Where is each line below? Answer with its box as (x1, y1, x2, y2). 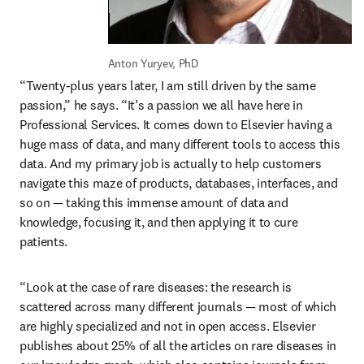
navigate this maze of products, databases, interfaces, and (19, 175, 338, 191)
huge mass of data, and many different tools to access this (19, 136, 340, 152)
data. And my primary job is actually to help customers (19, 155, 322, 171)
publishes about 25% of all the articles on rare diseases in (19, 337, 337, 353)
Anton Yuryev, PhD (107, 56, 198, 71)
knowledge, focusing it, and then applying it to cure (19, 214, 298, 230)
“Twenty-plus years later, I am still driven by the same (19, 77, 316, 93)
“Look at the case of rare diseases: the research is (19, 279, 292, 295)
